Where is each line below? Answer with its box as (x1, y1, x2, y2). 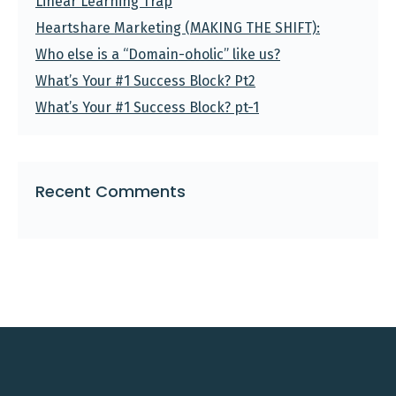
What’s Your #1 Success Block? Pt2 (35, 72, 255, 89)
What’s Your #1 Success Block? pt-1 (35, 98, 259, 116)
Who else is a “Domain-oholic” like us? (35, 45, 280, 63)
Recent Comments (35, 179, 186, 202)
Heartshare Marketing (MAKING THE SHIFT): (35, 19, 320, 36)
